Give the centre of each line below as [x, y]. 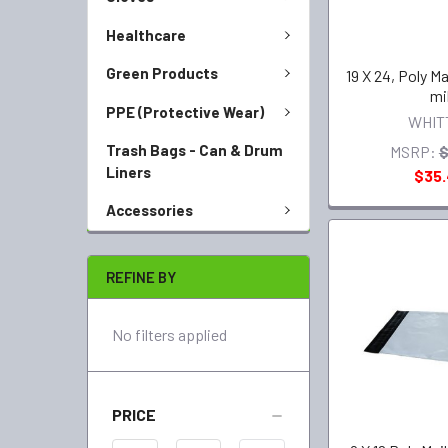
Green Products [162, 73]
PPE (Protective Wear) [185, 111]
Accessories [149, 210]
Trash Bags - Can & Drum [194, 150]
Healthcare [146, 34]
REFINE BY [141, 276]
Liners [128, 172]
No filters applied [169, 334]
